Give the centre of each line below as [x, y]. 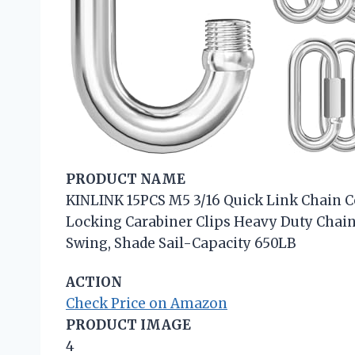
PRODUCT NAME [126, 179]
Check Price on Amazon [147, 303]
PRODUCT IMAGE [128, 324]
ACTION [94, 282]
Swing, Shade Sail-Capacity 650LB [181, 243]
